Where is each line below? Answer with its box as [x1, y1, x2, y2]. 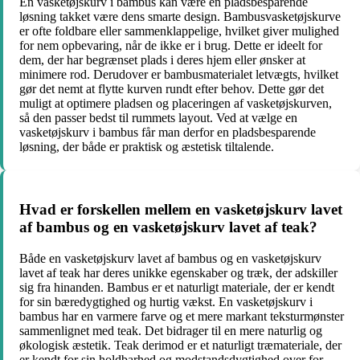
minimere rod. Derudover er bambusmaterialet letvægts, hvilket [19, 67, 338, 81]
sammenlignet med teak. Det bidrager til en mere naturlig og [19, 324, 322, 338]
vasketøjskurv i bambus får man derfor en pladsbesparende [19, 125, 316, 139]
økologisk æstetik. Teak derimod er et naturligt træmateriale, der [19, 338, 342, 353]
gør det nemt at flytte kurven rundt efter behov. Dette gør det [19, 81, 324, 96]
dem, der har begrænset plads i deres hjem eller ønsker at [19, 52, 305, 67]
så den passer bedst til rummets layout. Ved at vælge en [19, 110, 297, 125]
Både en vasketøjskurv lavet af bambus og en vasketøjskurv [19, 252, 321, 266]
